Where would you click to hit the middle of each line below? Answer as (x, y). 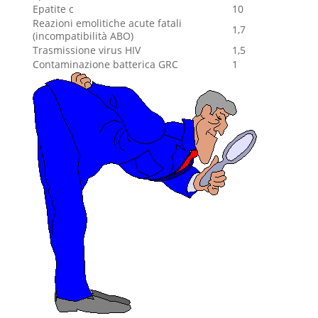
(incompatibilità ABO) (83, 36)
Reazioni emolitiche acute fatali (107, 23)
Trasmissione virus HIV (86, 50)
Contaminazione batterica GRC (105, 64)
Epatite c (53, 9)
